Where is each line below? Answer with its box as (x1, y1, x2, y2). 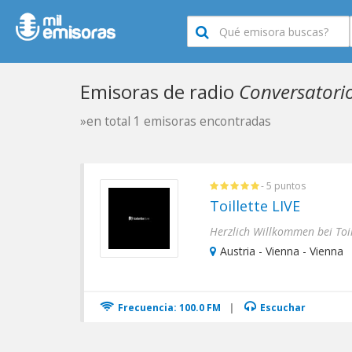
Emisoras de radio (80, 79, 239, 104)
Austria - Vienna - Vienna (220, 244, 343, 258)
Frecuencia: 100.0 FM (115, 301, 221, 314)
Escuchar (258, 301, 306, 314)
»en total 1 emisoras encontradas (80, 112, 271, 130)
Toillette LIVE (210, 196, 300, 215)
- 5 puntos (261, 179, 306, 192)
